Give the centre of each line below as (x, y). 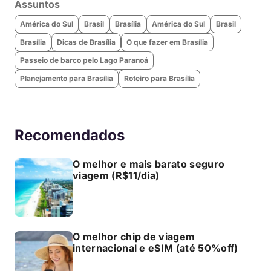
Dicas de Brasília (86, 42)
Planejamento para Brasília (67, 79)
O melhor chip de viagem (134, 237)
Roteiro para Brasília (159, 79)
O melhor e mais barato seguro (149, 164)
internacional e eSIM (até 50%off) (155, 248)
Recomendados (70, 135)
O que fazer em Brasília (167, 42)
